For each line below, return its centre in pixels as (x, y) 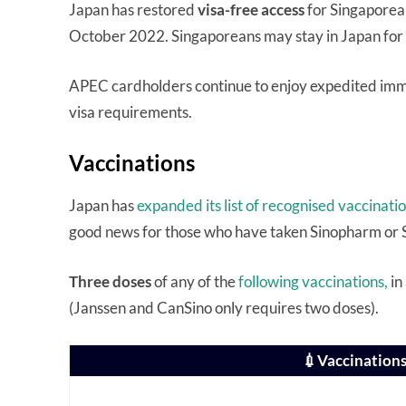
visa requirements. (132, 112)
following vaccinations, (313, 282)
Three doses (110, 282)
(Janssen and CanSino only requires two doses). (224, 308)
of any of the (195, 282)
